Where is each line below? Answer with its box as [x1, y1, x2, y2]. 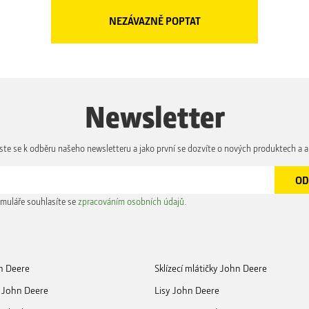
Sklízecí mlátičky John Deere [154, 261, 267, 275]
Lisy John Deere [154, 283, 219, 297]
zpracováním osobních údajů [78, 195, 184, 207]
